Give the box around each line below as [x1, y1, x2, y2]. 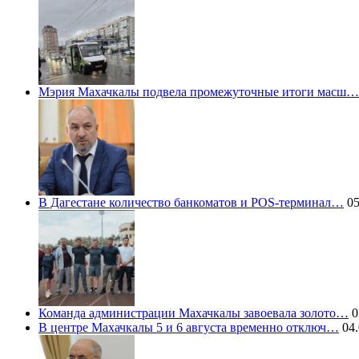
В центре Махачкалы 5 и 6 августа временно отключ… [38, 321, 339, 335]
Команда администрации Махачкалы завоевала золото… [38, 306, 349, 321]
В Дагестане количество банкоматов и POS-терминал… [38, 196, 344, 210]
